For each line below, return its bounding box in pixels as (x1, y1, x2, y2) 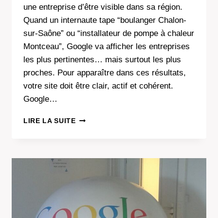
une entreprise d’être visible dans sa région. (23, 2, 182, 12)
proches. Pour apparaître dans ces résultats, (23, 68, 186, 77)
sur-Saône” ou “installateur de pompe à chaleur (23, 28, 194, 38)
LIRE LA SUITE (23, 117, 76, 125)
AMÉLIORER (75, 125, 119, 132)
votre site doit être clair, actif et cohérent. (23, 81, 173, 91)
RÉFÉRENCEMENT (75, 145, 141, 153)
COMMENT (75, 114, 113, 122)
